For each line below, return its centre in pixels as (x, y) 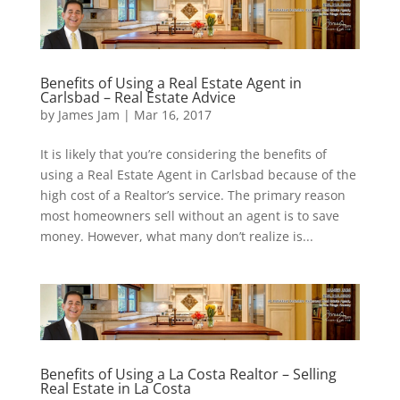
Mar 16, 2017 (172, 115)
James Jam (88, 115)
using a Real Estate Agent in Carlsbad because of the (198, 175)
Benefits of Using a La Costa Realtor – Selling (188, 375)
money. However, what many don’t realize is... (176, 237)
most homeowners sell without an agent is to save (189, 216)
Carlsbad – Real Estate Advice (137, 98)
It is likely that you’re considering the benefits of (183, 154)
